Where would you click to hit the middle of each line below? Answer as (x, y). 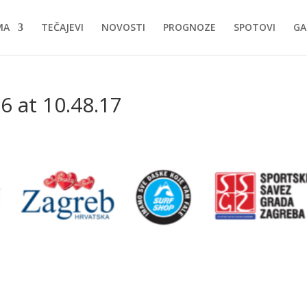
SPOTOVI (255, 27)
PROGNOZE (189, 27)
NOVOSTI (123, 27)
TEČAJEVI (62, 27)
